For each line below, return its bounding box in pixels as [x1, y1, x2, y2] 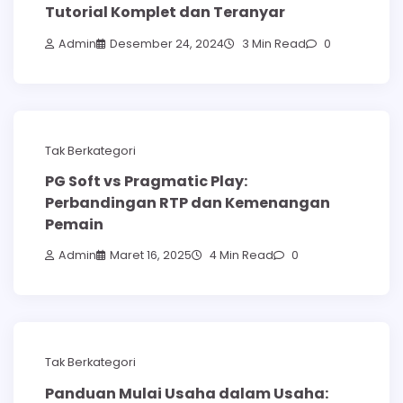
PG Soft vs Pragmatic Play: [45, 170, 247, 192]
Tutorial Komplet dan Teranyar [45, 2, 285, 23]
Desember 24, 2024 [110, 35, 224, 51]
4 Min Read [207, 247, 273, 264]
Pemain [45, 213, 103, 235]
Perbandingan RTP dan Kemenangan [45, 192, 330, 213]
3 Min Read [239, 35, 306, 51]
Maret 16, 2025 [110, 247, 192, 264]
